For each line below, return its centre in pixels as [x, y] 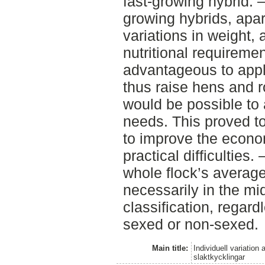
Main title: [170, 248]
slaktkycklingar [219, 257]
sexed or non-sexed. [190, 224]
